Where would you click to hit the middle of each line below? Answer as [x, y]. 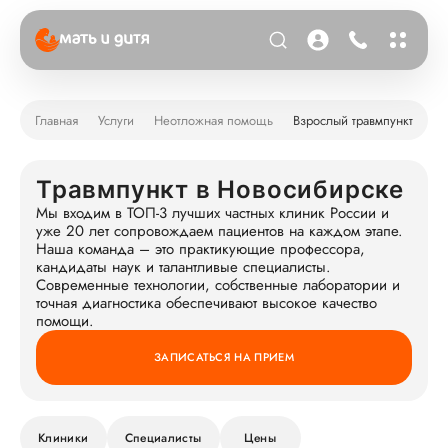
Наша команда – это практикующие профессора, [200, 249]
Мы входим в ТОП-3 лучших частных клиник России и [212, 213]
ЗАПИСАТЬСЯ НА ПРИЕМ [224, 357]
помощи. [65, 321]
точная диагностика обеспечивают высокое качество [206, 303]
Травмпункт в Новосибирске [220, 189]
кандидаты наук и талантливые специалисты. [183, 267]
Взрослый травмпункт [353, 120]
